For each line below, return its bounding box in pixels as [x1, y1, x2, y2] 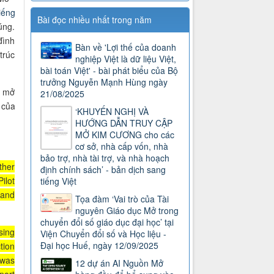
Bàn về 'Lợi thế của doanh [75, 41, 177, 54]
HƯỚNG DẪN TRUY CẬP [75, 117, 173, 130]
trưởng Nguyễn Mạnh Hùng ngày [40, 76, 168, 89]
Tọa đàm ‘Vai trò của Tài [75, 193, 169, 206]
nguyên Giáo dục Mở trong [75, 204, 179, 217]
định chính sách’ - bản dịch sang [40, 163, 166, 176]
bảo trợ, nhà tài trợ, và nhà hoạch [40, 152, 170, 165]
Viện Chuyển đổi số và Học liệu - [40, 228, 167, 240]
